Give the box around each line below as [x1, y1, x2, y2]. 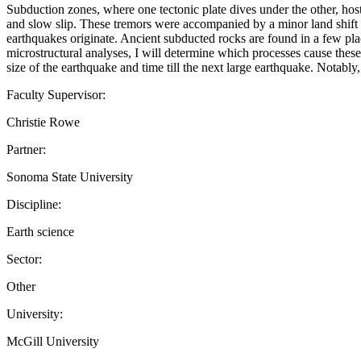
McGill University [6, 334, 99, 348]
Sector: [6, 251, 42, 266]
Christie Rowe [6, 114, 80, 129]
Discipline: [6, 197, 61, 211]
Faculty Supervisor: [6, 87, 106, 102]
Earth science [6, 224, 74, 239]
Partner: [6, 142, 46, 156]
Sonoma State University [6, 169, 133, 184]
